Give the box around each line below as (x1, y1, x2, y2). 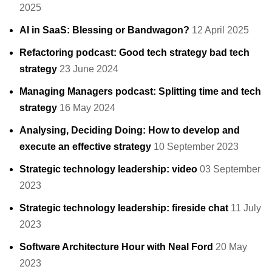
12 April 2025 (192, 24, 249, 35)
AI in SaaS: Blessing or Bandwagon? (19, 24, 189, 35)
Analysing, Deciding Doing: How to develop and (19, 124, 240, 135)
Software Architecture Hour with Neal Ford (19, 241, 213, 252)
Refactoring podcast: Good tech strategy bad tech (19, 47, 250, 58)
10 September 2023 (154, 141, 239, 152)
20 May (216, 241, 247, 252)
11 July (231, 202, 261, 213)
